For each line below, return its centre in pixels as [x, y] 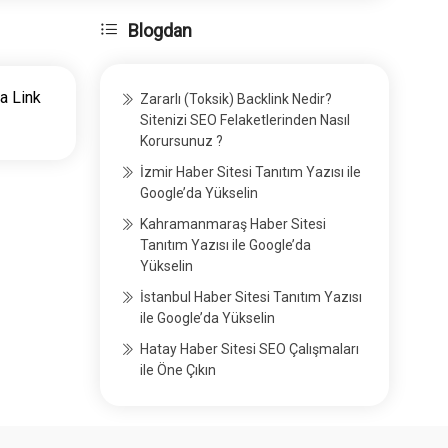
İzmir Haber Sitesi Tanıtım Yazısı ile [251, 171]
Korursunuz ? [182, 140]
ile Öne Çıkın [178, 369]
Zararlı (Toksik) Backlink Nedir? [236, 98]
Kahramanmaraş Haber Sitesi [233, 223]
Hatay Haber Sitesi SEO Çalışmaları [250, 348]
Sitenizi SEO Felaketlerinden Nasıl [245, 119]
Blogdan [160, 30]
